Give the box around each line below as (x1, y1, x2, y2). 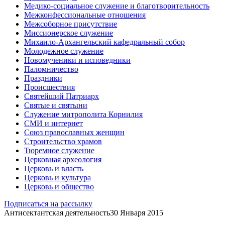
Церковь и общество (24, 182, 94, 191)
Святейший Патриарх (24, 91, 99, 100)
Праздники (24, 73, 62, 82)
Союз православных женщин (24, 128, 125, 137)
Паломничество (24, 64, 78, 73)
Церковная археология (24, 155, 101, 164)
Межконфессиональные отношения (24, 10, 146, 19)
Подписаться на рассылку (4, 199, 92, 208)
